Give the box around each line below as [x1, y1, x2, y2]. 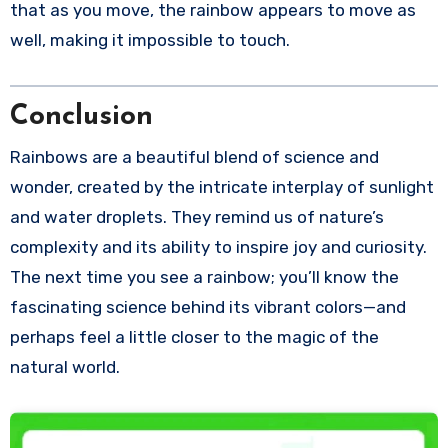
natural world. [9, 356, 120, 377]
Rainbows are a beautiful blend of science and [9, 146, 379, 167]
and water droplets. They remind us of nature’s [9, 206, 384, 227]
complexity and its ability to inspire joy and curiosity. [9, 236, 427, 257]
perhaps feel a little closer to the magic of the [9, 326, 379, 347]
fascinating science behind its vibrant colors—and [9, 296, 406, 317]
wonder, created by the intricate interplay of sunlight [9, 176, 434, 197]
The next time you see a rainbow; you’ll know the [9, 266, 399, 287]
